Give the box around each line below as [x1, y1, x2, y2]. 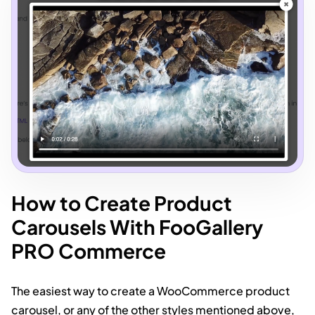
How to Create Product [11, 190, 232, 215]
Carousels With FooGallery [11, 214, 263, 239]
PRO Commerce [11, 238, 166, 263]
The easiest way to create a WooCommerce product [11, 283, 290, 298]
